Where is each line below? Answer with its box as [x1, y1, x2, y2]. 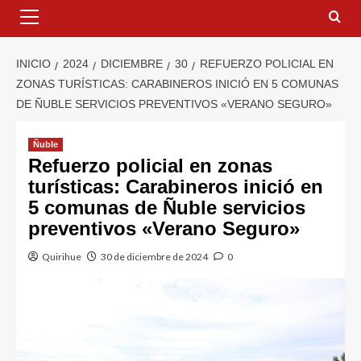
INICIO [16, 57, 51, 71]
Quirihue [42, 251, 81, 263]
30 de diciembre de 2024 [101, 251, 208, 263]
